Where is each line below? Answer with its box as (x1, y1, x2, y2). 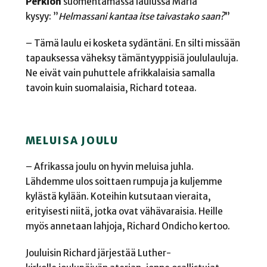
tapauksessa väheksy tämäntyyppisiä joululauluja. (25, 52, 238, 64)
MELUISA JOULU (25, 133, 119, 147)
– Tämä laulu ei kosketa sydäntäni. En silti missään (25, 37, 240, 49)
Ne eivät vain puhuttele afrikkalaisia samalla (25, 67, 215, 79)
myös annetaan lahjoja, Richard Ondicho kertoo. (25, 220, 232, 232)
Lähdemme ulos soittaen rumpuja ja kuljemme (25, 175, 222, 187)
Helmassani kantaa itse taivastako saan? (58, 10, 225, 22)
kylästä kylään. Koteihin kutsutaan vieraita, (25, 190, 211, 202)
